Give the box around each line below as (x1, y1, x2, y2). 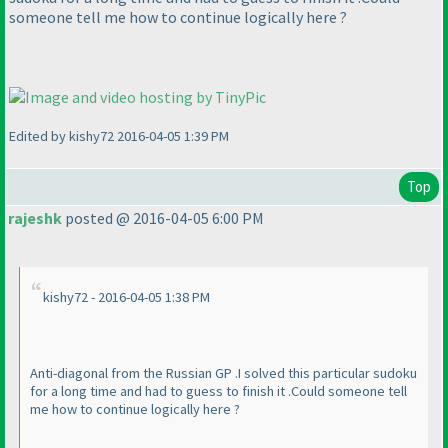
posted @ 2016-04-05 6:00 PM (62, 208, 264, 229)
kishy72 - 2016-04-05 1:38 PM (43, 288, 210, 307)
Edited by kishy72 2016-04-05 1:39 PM (9, 127, 229, 146)
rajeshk (8, 208, 62, 229)
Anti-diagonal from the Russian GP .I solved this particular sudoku (30, 364, 417, 383)
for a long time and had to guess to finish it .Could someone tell (30, 382, 407, 401)
